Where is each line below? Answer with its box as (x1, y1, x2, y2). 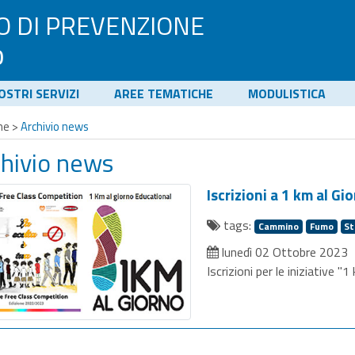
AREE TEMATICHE (114, 84, 213, 103)
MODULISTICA (248, 84, 326, 103)
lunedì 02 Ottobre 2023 (219, 242, 349, 261)
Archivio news (21, 117, 90, 136)
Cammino (258, 219, 300, 234)
